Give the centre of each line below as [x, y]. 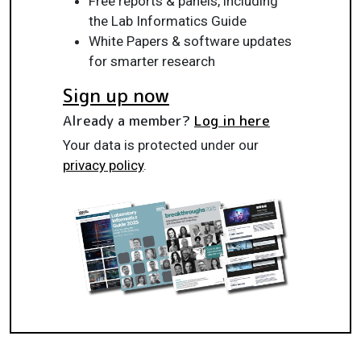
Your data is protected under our [161, 145]
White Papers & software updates [190, 41]
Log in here [232, 120]
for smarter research [152, 61]
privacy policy [103, 165]
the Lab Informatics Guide [168, 21]
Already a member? [129, 120]
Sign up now [116, 95]
